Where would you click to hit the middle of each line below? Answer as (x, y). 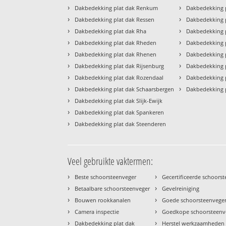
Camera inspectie (97, 212)
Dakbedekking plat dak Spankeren (120, 112)
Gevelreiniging (181, 189)
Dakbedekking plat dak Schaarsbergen (125, 89)
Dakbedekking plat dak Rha (111, 31)
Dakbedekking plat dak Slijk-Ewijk (119, 101)
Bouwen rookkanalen (103, 200)
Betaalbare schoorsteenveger (112, 189)
